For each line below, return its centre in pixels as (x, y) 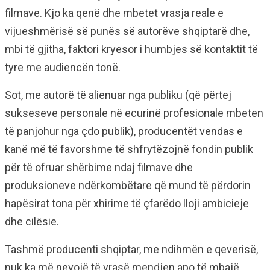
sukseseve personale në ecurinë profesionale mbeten (134, 113)
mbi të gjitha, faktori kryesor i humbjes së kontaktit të (131, 49)
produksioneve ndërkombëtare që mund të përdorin (128, 186)
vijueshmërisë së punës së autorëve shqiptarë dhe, (127, 31)
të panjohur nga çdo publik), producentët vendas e (124, 131)
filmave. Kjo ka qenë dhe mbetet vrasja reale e (114, 13)
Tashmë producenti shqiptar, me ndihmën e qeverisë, (131, 250)
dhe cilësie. (32, 222)
